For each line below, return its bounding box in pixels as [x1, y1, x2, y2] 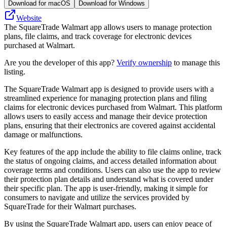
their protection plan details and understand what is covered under [4, 174, 213, 183]
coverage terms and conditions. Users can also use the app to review [4, 165, 221, 174]
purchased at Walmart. [4, 41, 75, 50]
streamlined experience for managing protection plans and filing [4, 93, 207, 102]
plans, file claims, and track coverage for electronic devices [4, 31, 192, 41]
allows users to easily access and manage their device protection [4, 111, 207, 121]
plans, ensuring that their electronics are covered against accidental [4, 121, 215, 130]
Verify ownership [117, 58, 172, 67]
